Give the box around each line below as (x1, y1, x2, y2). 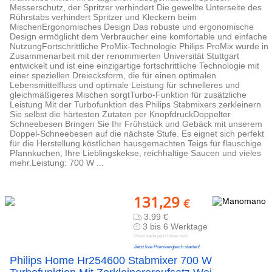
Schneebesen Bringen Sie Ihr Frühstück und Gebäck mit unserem (10, 119, 262, 129)
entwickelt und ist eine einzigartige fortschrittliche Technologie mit (10, 61, 259, 70)
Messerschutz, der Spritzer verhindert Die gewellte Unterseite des (10, 2, 262, 12)
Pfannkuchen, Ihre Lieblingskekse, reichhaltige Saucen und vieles (10, 148, 261, 158)
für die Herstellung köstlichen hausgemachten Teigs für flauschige (10, 138, 262, 148)
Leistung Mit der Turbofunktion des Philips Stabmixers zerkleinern (10, 100, 261, 109)
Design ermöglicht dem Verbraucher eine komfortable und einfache (10, 32, 267, 41)
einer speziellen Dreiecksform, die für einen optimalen (10, 70, 216, 80)
